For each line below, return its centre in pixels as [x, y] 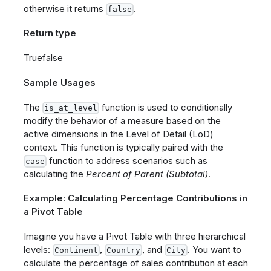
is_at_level [70, 108]
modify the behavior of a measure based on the [122, 120]
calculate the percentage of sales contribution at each [135, 263]
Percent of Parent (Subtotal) [147, 174]
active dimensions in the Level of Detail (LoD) [118, 134]
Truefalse [43, 58]
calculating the [54, 174]
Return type [50, 33]
